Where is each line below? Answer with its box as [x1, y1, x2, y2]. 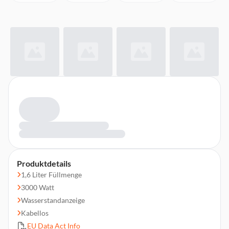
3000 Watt [21, 183, 54, 192]
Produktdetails [17, 158, 71, 168]
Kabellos [21, 209, 49, 217]
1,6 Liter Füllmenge [21, 170, 82, 179]
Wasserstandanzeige [21, 196, 85, 204]
